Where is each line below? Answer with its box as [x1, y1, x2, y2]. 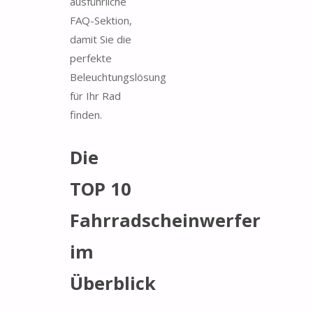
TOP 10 [70, 177, 131, 201]
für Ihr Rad [70, 88, 121, 103]
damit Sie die [70, 31, 131, 46]
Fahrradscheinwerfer [70, 208, 261, 233]
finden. [70, 107, 102, 122]
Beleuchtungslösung [70, 69, 166, 84]
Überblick [70, 271, 156, 296]
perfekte [70, 50, 112, 65]
